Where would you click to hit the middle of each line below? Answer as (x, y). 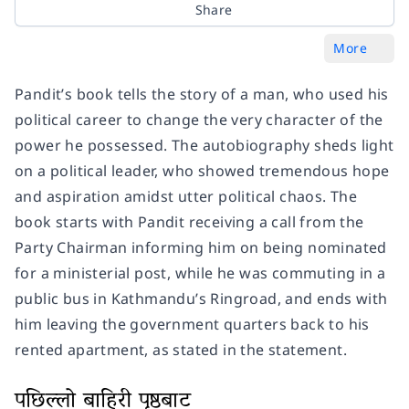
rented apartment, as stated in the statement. (181, 350)
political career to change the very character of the (199, 120)
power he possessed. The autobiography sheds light (204, 146)
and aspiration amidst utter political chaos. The (186, 197)
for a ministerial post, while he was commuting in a (200, 273)
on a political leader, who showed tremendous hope (202, 171)
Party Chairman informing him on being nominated (201, 248)
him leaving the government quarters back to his (192, 325)
